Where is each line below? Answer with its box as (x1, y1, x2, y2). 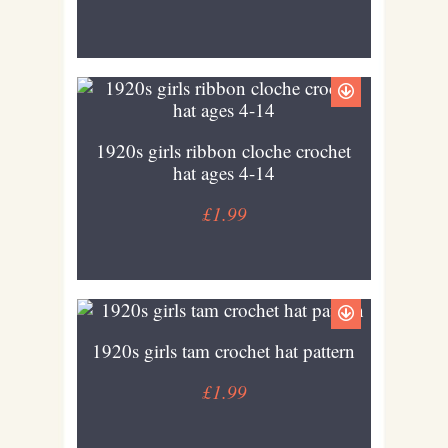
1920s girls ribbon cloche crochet (96, 137, 352, 163)
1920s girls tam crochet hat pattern (92, 337, 356, 363)
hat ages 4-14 (172, 159, 275, 185)
